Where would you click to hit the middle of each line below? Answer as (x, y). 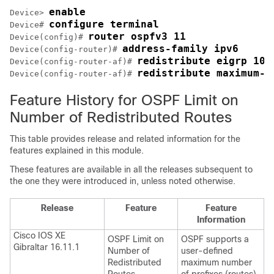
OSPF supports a (215, 239)
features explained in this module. (77, 150)
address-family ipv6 (180, 49)
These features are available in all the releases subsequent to (131, 169)
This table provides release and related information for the (125, 139)
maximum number (217, 262)
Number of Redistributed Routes (121, 117)
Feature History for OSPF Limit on (124, 100)
